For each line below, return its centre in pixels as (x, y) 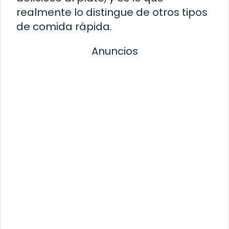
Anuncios (114, 51)
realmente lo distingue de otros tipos (112, 12)
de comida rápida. (64, 26)
